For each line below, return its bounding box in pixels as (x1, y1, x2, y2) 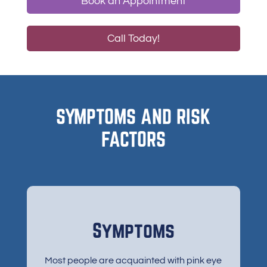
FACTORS (101, 128, 166, 150)
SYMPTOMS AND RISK (56, 105, 211, 128)
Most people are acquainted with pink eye (45, 256, 222, 265)
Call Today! (107, 33, 160, 44)
